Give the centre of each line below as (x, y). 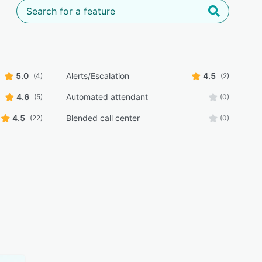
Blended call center (103, 118)
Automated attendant (107, 97)
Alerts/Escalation (97, 76)
